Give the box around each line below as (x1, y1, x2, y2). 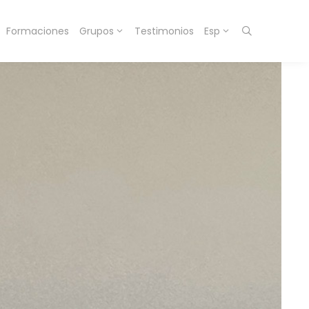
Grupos (79, 24, 114, 38)
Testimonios (134, 24, 194, 38)
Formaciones (6, 24, 69, 38)
